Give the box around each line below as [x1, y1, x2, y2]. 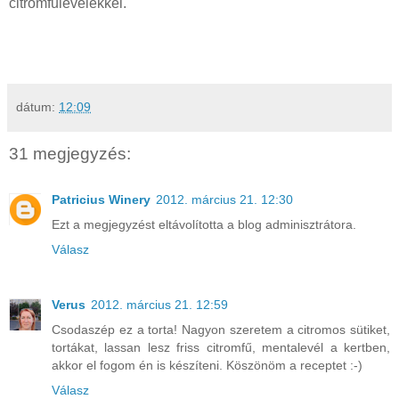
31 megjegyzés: [9, 143, 131, 163]
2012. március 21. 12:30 [156, 192, 293, 208]
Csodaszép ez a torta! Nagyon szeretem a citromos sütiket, [52, 322, 390, 338]
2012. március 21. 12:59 [91, 297, 228, 313]
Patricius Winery [52, 192, 151, 208]
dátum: [16, 99, 59, 114]
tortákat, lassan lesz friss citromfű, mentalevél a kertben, [52, 340, 390, 355]
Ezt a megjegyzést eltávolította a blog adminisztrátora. [52, 217, 356, 232]
